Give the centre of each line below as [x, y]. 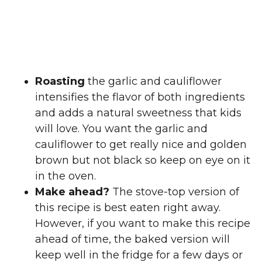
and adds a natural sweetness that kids [138, 113]
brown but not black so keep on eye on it [143, 161]
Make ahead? [72, 192]
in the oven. [65, 176]
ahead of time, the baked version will [132, 239]
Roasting [60, 82]
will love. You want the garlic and [121, 129]
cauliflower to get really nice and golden [141, 145]
